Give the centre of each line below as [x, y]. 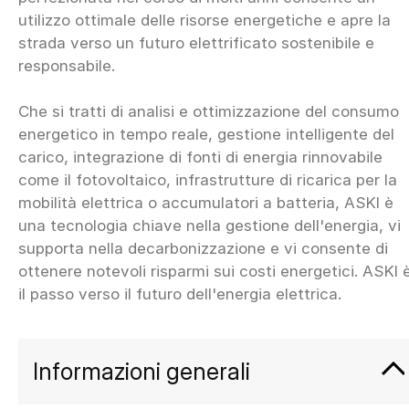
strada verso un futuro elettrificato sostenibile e [196, 43]
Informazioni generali [142, 372]
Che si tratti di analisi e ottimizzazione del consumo [209, 112]
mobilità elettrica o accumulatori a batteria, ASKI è [206, 203]
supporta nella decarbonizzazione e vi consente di [203, 249]
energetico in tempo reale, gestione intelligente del [206, 135]
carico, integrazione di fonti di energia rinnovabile [200, 157]
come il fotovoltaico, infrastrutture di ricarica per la [208, 180]
